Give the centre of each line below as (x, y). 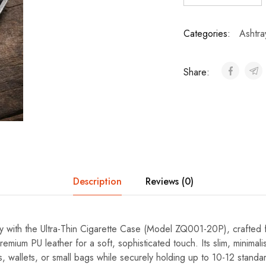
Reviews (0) (169, 181)
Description (97, 181)
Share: (198, 72)
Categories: (207, 34)
